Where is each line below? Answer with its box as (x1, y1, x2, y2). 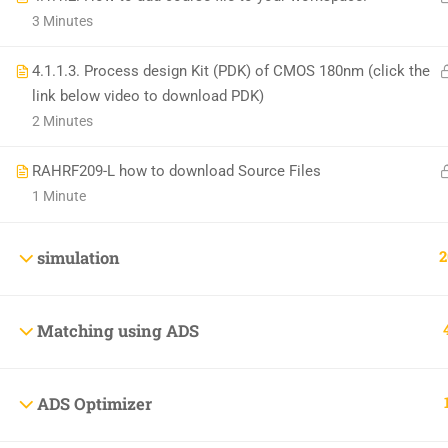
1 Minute (32, 188, 86, 204)
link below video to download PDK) (32, 87, 264, 105)
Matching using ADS (37, 320, 199, 341)
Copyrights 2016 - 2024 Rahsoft (102, 212, 300, 228)
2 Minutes (32, 113, 93, 129)
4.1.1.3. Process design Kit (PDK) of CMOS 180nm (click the (32, 62, 430, 80)
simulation (37, 247, 120, 268)
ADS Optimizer (37, 393, 152, 414)
